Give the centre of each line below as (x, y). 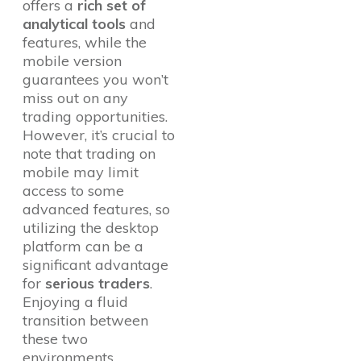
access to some (73, 191)
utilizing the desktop (91, 228)
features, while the (85, 43)
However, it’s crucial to (99, 135)
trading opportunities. (95, 117)
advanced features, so (96, 210)
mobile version (72, 61)
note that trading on (89, 154)
